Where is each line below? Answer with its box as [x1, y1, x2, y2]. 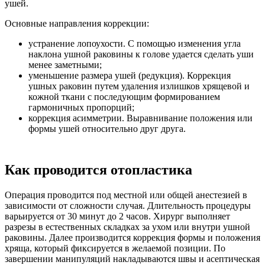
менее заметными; [28, 60, 102, 70]
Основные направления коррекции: [5, 18, 149, 29]
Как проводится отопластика [5, 162, 192, 178]
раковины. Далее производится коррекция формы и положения [5, 232, 260, 243]
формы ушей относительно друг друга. [28, 124, 186, 134]
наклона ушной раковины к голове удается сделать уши [28, 49, 254, 60]
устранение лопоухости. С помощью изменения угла [28, 38, 241, 49]
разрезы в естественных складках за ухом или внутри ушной [5, 222, 250, 232]
